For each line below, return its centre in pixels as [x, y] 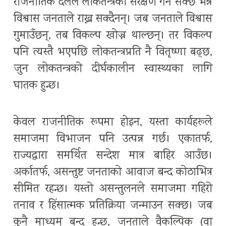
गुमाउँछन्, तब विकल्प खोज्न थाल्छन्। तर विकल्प [113, 36]
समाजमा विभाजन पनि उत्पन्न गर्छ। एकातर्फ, [113, 140]
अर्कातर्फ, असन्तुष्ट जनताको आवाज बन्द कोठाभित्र [113, 173]
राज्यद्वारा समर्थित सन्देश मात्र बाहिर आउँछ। [113, 156]
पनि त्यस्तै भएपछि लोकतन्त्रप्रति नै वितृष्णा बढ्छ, [113, 53]
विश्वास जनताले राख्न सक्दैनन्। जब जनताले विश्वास [113, 20]
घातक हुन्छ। [37, 86]
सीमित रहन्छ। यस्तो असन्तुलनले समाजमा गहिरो [113, 190]
